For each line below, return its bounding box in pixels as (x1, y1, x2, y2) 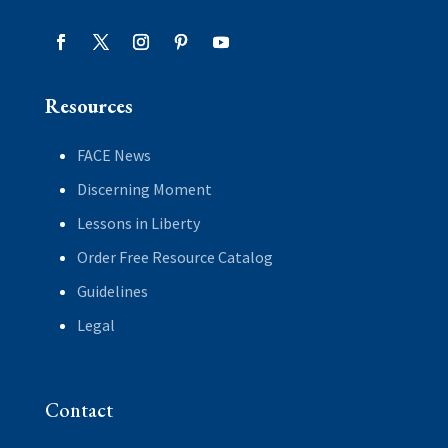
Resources (44, 93, 133, 120)
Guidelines (76, 281, 148, 302)
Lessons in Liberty (76, 213, 200, 234)
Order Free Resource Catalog (76, 247, 273, 268)
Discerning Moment (76, 179, 212, 200)
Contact (44, 397, 113, 424)
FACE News (76, 145, 151, 166)
